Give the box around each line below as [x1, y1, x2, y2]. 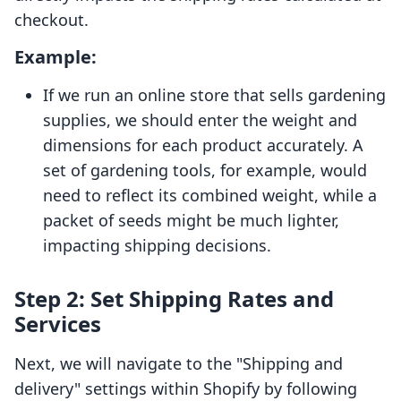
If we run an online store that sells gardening [43, 84, 386, 107]
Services [14, 309, 101, 339]
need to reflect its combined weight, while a [43, 184, 377, 207]
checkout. [14, 9, 89, 31]
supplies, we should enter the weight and [43, 109, 357, 132]
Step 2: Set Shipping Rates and [14, 284, 334, 314]
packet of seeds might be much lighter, [43, 209, 339, 232]
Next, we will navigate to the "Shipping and [14, 353, 343, 375]
